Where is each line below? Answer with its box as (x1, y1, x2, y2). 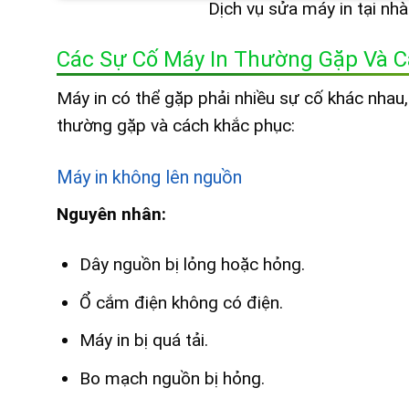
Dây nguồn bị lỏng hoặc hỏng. (79, 254, 305, 276)
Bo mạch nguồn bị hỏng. (79, 367, 265, 389)
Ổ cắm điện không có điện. (79, 291, 283, 313)
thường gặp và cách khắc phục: (57, 115, 295, 137)
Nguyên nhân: (57, 204, 166, 225)
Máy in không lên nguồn (57, 166, 242, 189)
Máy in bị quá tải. (79, 330, 208, 351)
